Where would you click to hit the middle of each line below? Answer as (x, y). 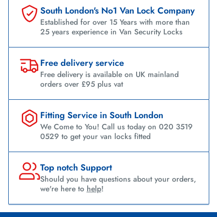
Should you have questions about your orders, (118, 179)
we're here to (63, 189)
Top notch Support (76, 168)
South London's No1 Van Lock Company (117, 10)
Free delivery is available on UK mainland (109, 74)
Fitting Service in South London (101, 115)
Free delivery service (82, 63)
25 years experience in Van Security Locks (111, 31)
